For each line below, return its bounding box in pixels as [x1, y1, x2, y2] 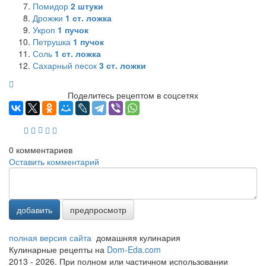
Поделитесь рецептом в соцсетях [68, 88, 198, 101]
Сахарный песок [33, 59, 99, 71]
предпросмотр [70, 203, 126, 216]
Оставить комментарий [9, 155, 99, 167]
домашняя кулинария [96, 231, 180, 243]
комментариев [14, 143, 72, 156]
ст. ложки [104, 59, 146, 71]
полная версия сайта [9, 231, 91, 243]
